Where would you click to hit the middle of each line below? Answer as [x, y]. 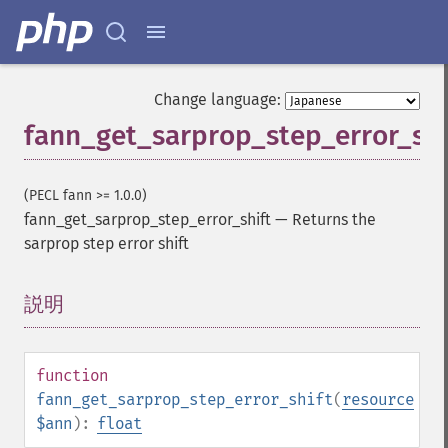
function [72, 375]
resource [378, 399]
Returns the [334, 219]
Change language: [217, 99]
